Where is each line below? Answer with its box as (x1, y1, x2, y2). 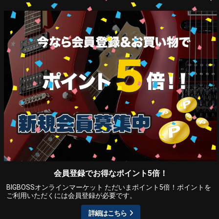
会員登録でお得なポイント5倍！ (53, 169, 168, 178)
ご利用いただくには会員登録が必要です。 (6, 192, 136, 200)
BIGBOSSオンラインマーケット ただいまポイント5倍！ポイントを (6, 183, 211, 192)
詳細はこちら (88, 209, 127, 218)
